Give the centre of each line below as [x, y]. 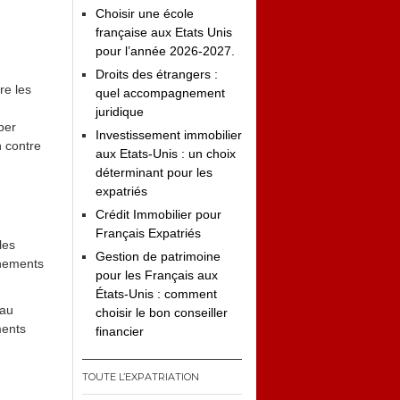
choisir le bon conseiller [162, 312]
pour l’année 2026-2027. [165, 51]
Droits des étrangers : [157, 74]
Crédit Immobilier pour [158, 214]
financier [120, 331]
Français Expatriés [148, 233]
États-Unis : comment [156, 294]
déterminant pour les [154, 172]
